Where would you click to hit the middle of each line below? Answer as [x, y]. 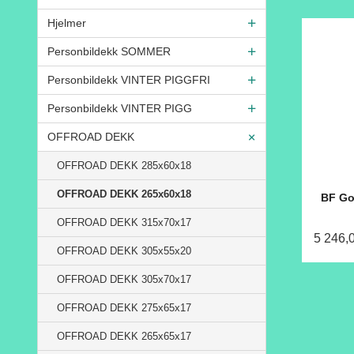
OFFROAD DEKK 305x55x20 [124, 250]
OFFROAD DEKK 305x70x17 [124, 279]
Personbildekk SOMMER [109, 51]
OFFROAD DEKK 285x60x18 [124, 165]
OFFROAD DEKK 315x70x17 [124, 222]
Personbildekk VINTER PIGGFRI [129, 79]
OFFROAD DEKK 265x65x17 [124, 336]
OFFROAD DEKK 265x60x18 [124, 194]
